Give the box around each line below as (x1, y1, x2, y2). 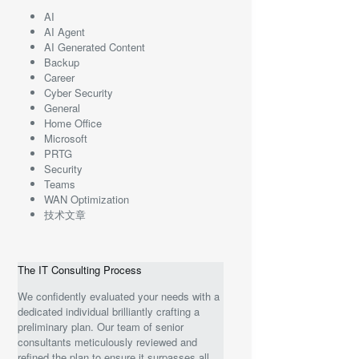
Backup (43, 54, 79, 71)
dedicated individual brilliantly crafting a (18, 303, 200, 319)
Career (43, 70, 75, 86)
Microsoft (43, 131, 87, 147)
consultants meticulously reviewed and (18, 333, 198, 349)
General (43, 100, 80, 116)
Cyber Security (43, 85, 113, 101)
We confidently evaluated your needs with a (18, 288, 220, 304)
